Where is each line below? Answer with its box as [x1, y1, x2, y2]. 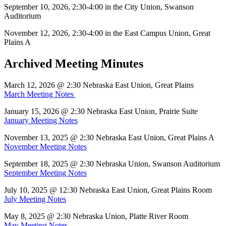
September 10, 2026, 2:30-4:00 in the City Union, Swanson [4, 2, 194, 11]
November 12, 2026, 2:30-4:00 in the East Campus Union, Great [4, 28, 210, 37]
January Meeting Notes [4, 116, 78, 125]
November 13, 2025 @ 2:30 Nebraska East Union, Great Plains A [4, 133, 216, 142]
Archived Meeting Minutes [4, 56, 143, 70]
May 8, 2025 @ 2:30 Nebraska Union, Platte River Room [4, 211, 188, 220]
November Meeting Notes [4, 142, 87, 151]
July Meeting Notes [4, 194, 66, 203]
